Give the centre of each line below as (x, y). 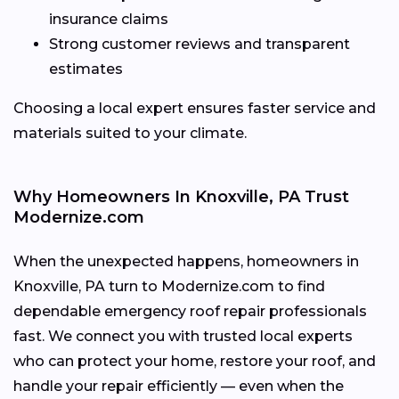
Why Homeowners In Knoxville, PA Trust (181, 196)
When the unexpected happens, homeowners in (186, 261)
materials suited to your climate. (130, 133)
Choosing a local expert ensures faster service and (195, 108)
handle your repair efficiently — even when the (179, 386)
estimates (86, 69)
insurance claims (109, 19)
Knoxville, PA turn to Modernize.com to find (169, 286)
